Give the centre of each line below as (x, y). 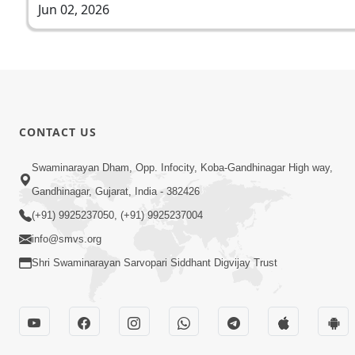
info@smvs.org (67, 239)
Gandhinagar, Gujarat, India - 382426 (116, 192)
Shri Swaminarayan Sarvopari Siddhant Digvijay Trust (155, 263)
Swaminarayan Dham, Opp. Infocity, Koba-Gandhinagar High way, (182, 168)
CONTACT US (58, 132)
